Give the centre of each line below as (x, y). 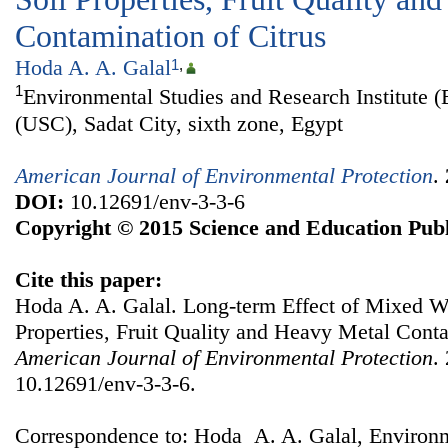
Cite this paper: (88, 279)
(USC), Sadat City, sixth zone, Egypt (179, 123)
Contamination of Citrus (170, 36)
